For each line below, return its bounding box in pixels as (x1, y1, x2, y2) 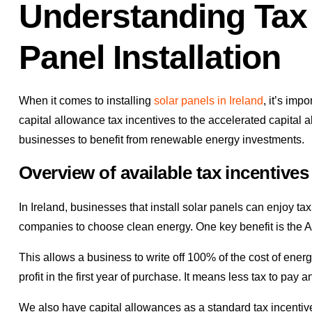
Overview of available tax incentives (19, 162, 309, 184)
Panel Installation (19, 39, 281, 77)
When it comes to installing (19, 95, 154, 107)
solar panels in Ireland (154, 95, 263, 107)
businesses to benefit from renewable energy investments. (19, 134, 304, 146)
